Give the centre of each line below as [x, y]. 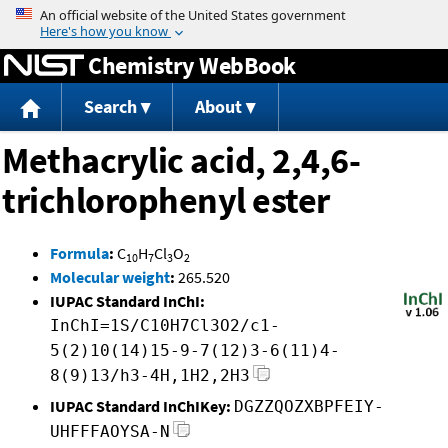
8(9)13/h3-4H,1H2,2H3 [150, 376]
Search [110, 107]
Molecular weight [110, 277]
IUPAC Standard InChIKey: [140, 406]
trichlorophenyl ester [166, 201]
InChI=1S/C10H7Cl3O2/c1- [165, 326]
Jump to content [224, 14]
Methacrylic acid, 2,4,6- [181, 161]
